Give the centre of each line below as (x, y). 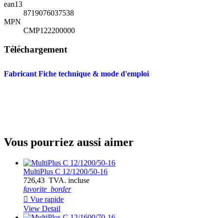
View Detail (42, 209)
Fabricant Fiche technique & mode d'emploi (76, 73)
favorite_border (47, 189)
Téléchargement (36, 49)
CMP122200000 (49, 31)
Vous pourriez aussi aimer (69, 142)
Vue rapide (46, 200)
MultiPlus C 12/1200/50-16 (65, 172)
